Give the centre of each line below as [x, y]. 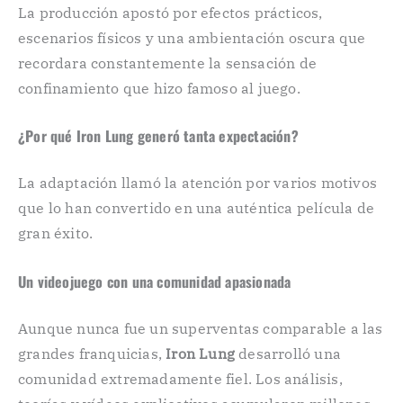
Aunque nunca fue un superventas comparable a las [201, 329]
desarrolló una [288, 354]
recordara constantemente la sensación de [168, 63]
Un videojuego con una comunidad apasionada [155, 282]
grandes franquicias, [92, 354]
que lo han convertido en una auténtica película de [197, 208]
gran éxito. [56, 233]
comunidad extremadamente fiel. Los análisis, [180, 379]
